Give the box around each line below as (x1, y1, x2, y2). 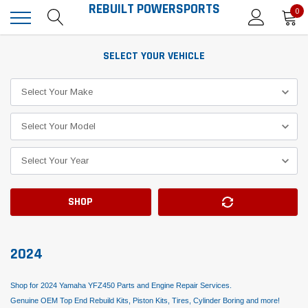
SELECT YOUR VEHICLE (103, 49, 205, 63)
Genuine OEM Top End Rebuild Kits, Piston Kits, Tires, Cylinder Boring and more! (10, 296, 280, 305)
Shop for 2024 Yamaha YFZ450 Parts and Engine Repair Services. (10, 281, 232, 289)
